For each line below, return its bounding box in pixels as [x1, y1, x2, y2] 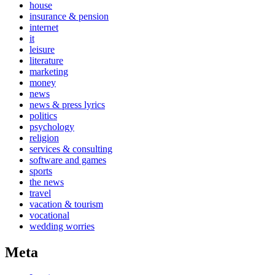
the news [29, 176, 64, 187]
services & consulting [29, 143, 112, 154]
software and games [29, 154, 106, 165]
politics [29, 110, 57, 121]
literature [29, 55, 63, 66]
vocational [29, 209, 69, 220]
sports [29, 165, 52, 176]
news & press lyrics [29, 99, 105, 110]
